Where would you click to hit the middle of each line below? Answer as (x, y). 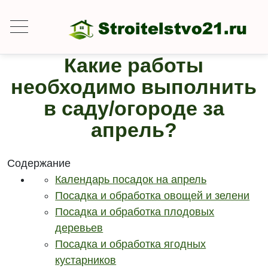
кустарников (86, 260)
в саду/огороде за (134, 108)
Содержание (39, 163)
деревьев (79, 228)
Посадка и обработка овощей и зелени (153, 196)
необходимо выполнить (134, 87)
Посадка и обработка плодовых (135, 212)
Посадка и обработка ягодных (131, 244)
